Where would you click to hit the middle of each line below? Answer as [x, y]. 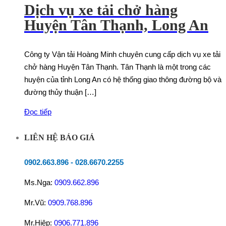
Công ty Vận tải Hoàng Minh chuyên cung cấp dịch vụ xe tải [122, 54]
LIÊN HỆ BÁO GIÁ [60, 137]
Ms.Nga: [39, 182]
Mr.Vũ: [36, 202]
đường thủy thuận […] [60, 92]
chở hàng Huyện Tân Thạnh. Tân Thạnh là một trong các [118, 67]
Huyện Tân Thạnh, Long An [116, 25]
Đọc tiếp [38, 112]
